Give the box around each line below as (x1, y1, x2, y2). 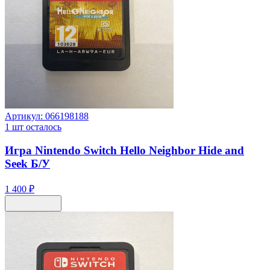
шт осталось (10, 122, 61, 133)
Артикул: (5, 111, 45, 122)
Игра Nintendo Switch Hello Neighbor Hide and (5, 144, 244, 157)
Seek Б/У (5, 157, 50, 171)
